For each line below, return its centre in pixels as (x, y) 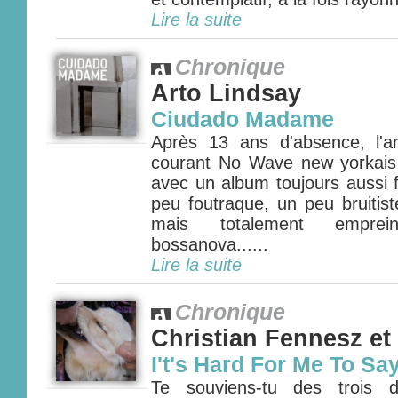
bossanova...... (210, 244)
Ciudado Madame (243, 119)
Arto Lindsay (226, 93)
